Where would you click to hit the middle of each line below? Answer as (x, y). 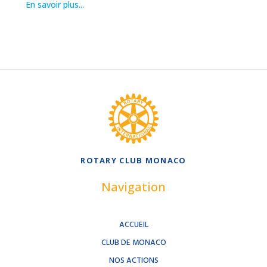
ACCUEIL (133, 225)
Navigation (133, 187)
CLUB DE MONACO (133, 243)
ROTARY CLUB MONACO (133, 160)
